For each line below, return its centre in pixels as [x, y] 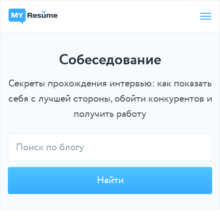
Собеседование [110, 60]
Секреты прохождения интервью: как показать [110, 83]
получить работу [110, 114]
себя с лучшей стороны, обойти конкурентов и [110, 99]
